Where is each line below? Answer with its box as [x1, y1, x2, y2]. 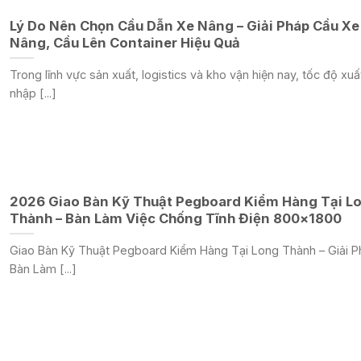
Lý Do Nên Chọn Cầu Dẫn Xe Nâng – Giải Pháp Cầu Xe [9, 18, 359, 35]
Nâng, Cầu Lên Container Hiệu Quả [9, 35, 240, 52]
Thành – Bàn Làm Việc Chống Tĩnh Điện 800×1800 [9, 210, 342, 227]
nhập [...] [9, 85, 56, 100]
